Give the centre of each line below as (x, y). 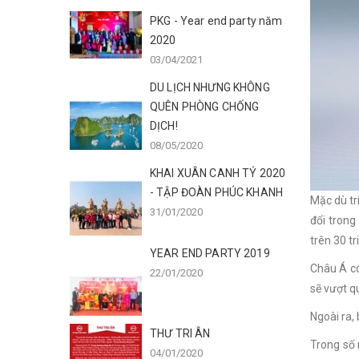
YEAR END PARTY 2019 (210, 253)
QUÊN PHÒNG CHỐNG (205, 107)
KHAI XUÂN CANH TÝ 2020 (218, 173)
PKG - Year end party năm (216, 21)
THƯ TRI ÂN (180, 333)
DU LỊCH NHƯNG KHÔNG (210, 87)
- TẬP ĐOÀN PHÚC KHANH (216, 192)
